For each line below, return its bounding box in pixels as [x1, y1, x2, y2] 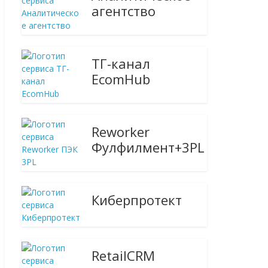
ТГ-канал [92, 54, 151, 72]
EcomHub [92, 70, 151, 88]
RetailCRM [92, 246, 156, 264]
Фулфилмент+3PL [92, 138, 205, 156]
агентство [92, 2, 156, 20]
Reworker [92, 123, 150, 141]
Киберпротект [92, 191, 182, 209]
